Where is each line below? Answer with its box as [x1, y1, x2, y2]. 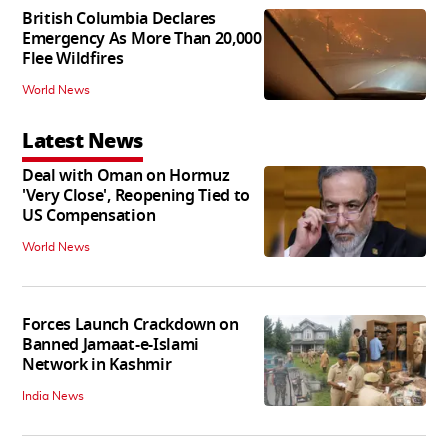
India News [22, 390, 84, 403]
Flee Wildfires [22, 47, 124, 72]
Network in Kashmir [22, 353, 172, 378]
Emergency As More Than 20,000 [22, 27, 262, 52]
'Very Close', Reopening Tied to [22, 184, 251, 209]
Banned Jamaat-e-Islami [22, 333, 199, 358]
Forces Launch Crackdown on [22, 313, 239, 338]
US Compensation [22, 204, 156, 229]
